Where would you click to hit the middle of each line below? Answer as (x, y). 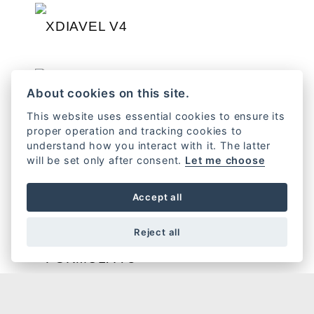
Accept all (157, 197)
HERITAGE (77, 177)
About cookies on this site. (108, 93)
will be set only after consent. (106, 160)
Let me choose (225, 160)
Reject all (157, 232)
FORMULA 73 (91, 258)
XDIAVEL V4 (87, 26)
